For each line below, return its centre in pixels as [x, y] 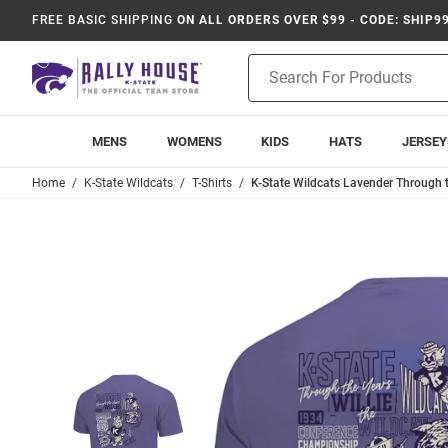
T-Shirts [212, 183]
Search [269, 85]
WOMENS [194, 141]
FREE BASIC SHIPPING [103, 20]
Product [273, 64]
